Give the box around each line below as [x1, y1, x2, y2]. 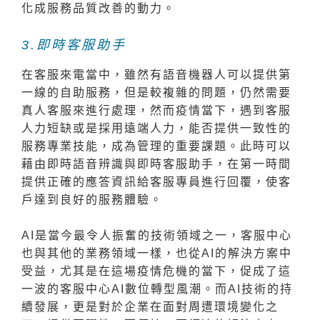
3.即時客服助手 [21, 38, 126, 53]
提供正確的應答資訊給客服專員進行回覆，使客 [21, 176, 291, 189]
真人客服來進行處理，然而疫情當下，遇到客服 [21, 104, 291, 117]
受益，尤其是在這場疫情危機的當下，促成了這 [21, 265, 291, 278]
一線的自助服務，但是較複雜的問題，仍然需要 [21, 86, 291, 99]
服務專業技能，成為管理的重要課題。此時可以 [21, 140, 291, 153]
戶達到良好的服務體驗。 [21, 194, 163, 206]
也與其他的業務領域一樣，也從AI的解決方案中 [21, 247, 292, 260]
